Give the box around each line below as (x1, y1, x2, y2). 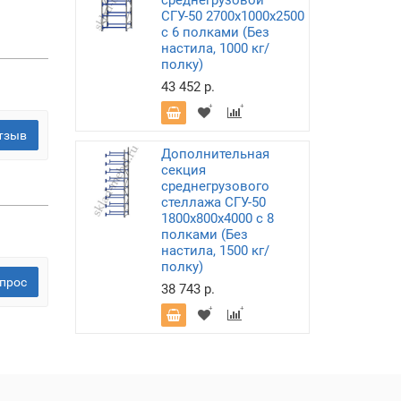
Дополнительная (160, 146, 269, 162)
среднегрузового (160, 178, 269, 194)
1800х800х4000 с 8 (160, 210, 274, 226)
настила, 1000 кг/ (160, 40, 269, 56)
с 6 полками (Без (160, 24, 269, 40)
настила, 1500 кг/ (160, 243, 269, 259)
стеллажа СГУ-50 (160, 194, 266, 210)
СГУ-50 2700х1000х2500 (160, 8, 304, 24)
